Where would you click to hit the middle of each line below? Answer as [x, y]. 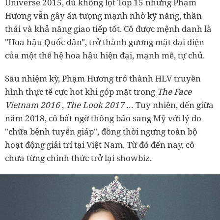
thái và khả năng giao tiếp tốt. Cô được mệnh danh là [108, 29]
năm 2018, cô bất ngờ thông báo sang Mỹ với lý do [103, 118]
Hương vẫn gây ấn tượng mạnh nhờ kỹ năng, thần [103, 15]
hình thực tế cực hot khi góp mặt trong [81, 92]
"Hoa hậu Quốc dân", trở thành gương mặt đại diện [105, 42]
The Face [174, 92]
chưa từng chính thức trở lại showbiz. [78, 158]
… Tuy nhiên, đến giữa [170, 105]
